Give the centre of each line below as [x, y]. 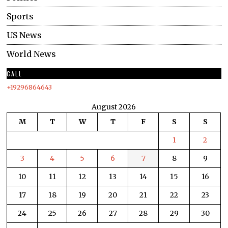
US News [24, 35]
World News [32, 54]
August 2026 [114, 107]
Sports [20, 17]
